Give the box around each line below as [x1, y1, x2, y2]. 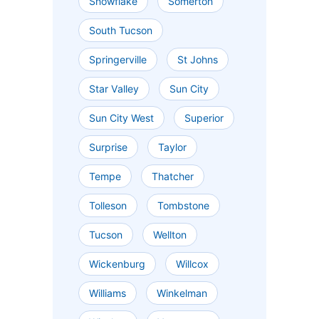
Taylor [158, 141, 187, 154]
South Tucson [89, 24, 152, 37]
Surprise [89, 141, 127, 154]
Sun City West [89, 112, 154, 125]
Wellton [153, 229, 187, 241]
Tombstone [157, 199, 209, 212]
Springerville [89, 53, 147, 66]
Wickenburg [89, 258, 145, 271]
